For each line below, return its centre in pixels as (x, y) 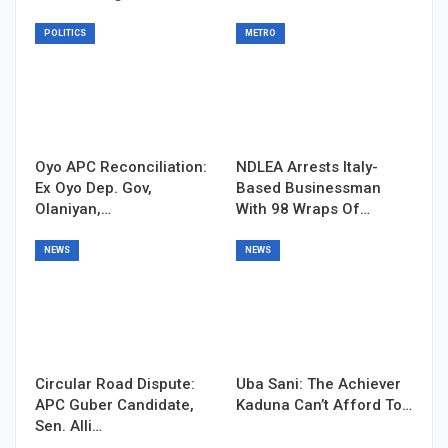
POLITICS (65, 33)
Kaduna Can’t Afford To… (324, 404)
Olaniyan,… (73, 208)
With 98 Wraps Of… (303, 208)
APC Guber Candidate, (114, 404)
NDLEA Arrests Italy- (307, 166)
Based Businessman (308, 187)
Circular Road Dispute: (115, 383)
